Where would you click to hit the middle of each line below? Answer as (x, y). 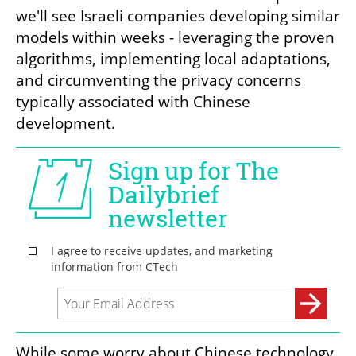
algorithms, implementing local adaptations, (173, 58)
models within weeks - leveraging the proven (175, 37)
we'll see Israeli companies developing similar (178, 15)
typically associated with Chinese (133, 101)
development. (68, 123)
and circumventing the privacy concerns (159, 80)
